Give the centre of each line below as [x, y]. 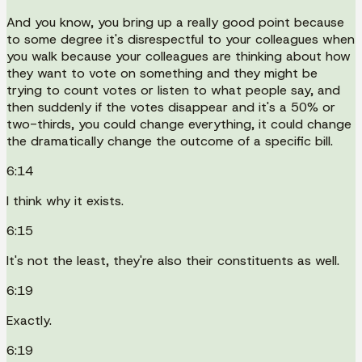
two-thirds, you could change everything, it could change [179, 124]
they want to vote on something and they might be [162, 73]
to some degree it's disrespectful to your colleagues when [181, 39]
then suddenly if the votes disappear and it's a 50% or [171, 107]
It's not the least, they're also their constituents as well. [173, 260]
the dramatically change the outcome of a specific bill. [170, 141]
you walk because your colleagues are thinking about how [179, 56]
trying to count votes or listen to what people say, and [173, 90]
